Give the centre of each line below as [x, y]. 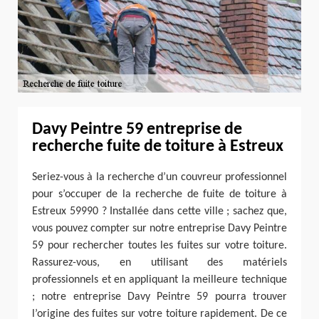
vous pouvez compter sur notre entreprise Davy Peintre [159, 229]
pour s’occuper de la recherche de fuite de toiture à [159, 195]
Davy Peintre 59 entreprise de [137, 129]
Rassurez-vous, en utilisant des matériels [159, 263]
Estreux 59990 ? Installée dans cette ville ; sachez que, [159, 212]
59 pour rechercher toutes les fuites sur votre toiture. [159, 246]
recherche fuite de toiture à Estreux [158, 146]
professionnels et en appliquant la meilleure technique [159, 280]
